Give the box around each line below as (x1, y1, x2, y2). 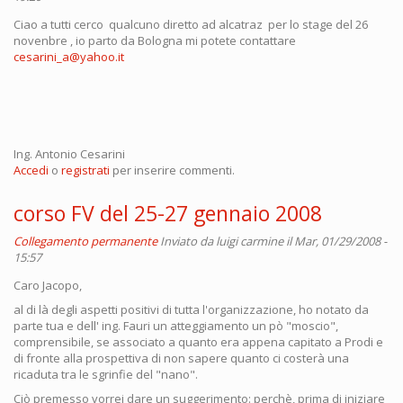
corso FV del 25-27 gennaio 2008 (13, 199, 322, 228)
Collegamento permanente (13, 233, 157, 249)
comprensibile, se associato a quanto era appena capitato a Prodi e (13, 334, 383, 350)
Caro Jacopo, (13, 277, 82, 293)
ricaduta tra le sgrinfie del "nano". (13, 366, 201, 382)
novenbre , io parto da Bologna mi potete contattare (13, 32, 296, 49)
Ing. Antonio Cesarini (13, 146, 125, 162)
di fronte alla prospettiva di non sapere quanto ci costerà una (13, 350, 349, 366)
